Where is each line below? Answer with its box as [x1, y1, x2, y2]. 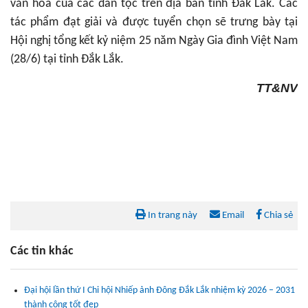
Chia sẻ [262, 210, 293, 221]
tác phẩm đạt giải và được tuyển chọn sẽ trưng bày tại [10, 16, 298, 30]
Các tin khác [10, 244, 74, 258]
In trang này [146, 210, 197, 221]
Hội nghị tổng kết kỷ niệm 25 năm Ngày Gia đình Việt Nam [10, 34, 298, 48]
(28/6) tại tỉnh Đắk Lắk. [10, 53, 124, 67]
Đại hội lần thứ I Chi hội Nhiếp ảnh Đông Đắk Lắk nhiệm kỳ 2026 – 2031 [24, 285, 295, 296]
